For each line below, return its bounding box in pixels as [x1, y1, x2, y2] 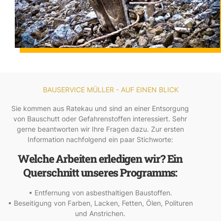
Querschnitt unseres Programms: [23, 165, 177, 180]
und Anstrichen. [75, 209, 125, 218]
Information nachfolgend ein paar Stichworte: [27, 135, 173, 144]
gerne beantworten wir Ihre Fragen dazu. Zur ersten [16, 125, 184, 134]
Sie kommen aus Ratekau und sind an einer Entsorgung [11, 104, 189, 113]
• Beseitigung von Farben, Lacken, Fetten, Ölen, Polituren [7, 198, 193, 207]
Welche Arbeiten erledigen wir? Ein [17, 151, 183, 166]
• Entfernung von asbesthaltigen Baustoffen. [28, 188, 172, 197]
